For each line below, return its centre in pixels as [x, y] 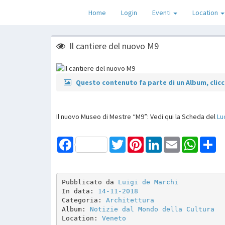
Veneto [114, 218]
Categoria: [84, 200]
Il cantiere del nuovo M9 [114, 46]
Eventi [162, 13]
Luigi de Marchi [148, 182]
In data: [80, 191]
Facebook [88, 140]
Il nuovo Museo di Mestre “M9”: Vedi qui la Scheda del [137, 116]
